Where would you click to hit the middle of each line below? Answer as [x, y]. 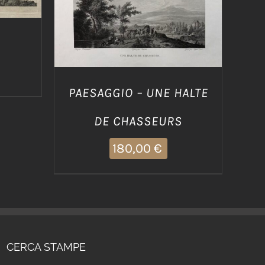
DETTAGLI [138, 8]
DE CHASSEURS [138, 122]
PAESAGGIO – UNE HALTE [138, 93]
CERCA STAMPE [46, 247]
